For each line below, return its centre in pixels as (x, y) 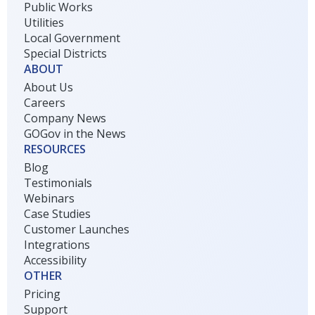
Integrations (57, 245)
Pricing (43, 294)
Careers (45, 103)
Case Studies (58, 214)
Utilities (44, 23)
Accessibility (56, 261)
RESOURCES (55, 149)
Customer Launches (77, 230)
